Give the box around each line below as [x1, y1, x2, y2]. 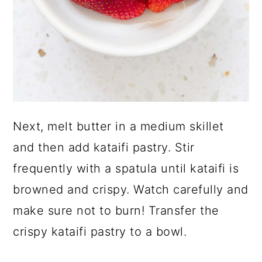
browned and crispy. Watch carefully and [13, 182, 249, 197]
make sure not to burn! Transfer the [13, 204, 219, 218]
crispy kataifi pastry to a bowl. [13, 225, 187, 239]
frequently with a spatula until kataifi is [13, 161, 239, 176]
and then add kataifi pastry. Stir [13, 140, 195, 155]
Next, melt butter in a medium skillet [13, 119, 224, 134]
